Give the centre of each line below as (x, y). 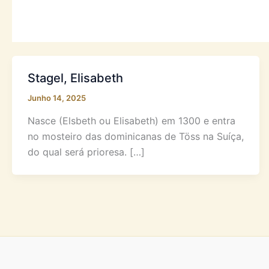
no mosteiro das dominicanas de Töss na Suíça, (135, 136)
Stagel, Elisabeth (75, 78)
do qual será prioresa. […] (86, 152)
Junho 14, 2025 (56, 98)
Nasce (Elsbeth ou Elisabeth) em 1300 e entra (131, 120)
